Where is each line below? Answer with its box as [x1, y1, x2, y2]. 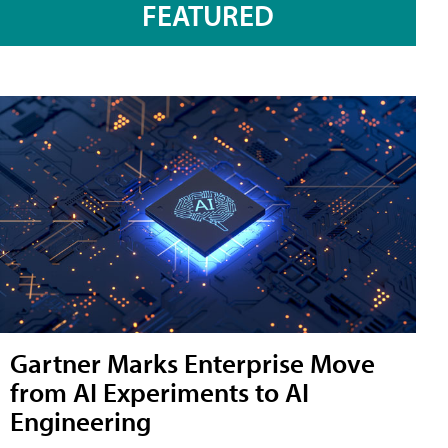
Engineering [10, 403, 151, 439]
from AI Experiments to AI [10, 374, 309, 410]
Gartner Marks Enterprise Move [10, 345, 375, 381]
